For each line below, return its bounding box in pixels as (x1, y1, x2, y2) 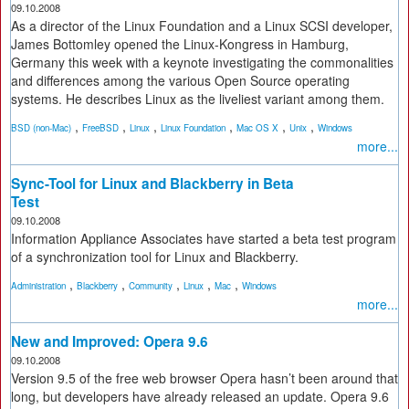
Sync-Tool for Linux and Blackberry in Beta (11, 173, 294, 194)
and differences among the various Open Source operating (11, 71, 350, 89)
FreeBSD (82, 121, 119, 134)
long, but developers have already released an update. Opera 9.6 (11, 387, 389, 405)
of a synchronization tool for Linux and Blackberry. (11, 247, 299, 266)
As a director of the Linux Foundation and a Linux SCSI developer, (11, 16, 393, 35)
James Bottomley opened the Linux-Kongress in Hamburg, (11, 35, 349, 53)
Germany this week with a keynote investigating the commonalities (11, 53, 393, 71)
